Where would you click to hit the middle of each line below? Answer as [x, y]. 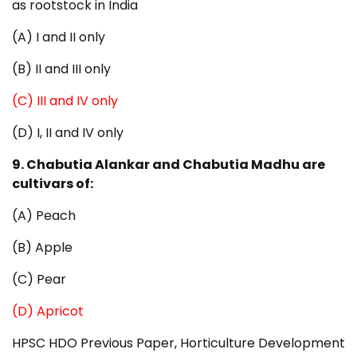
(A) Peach [44, 216]
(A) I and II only [59, 37]
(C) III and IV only [65, 101]
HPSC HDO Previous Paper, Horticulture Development [178, 343]
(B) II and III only [61, 69]
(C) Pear [39, 280]
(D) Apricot [48, 312]
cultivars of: [53, 184]
